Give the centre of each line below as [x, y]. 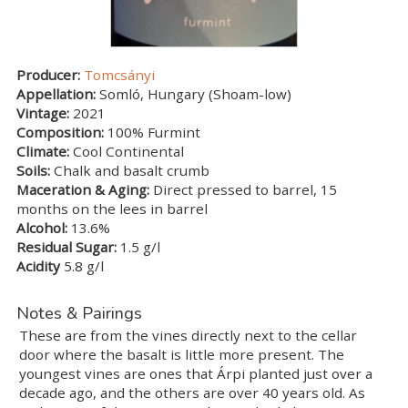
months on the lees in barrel [112, 209]
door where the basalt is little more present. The [182, 354]
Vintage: [42, 113]
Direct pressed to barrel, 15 [243, 190]
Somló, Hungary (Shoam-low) [193, 94]
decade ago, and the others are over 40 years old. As [193, 392]
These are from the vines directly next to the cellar [189, 335]
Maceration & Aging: [82, 190]
